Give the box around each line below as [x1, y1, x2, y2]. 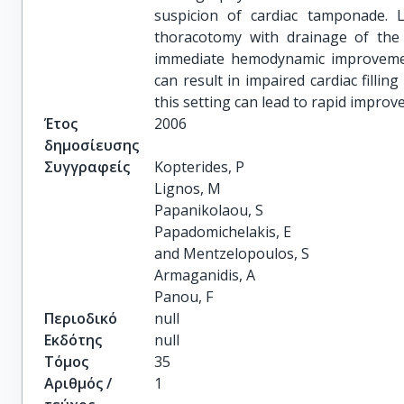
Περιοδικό [44, 308, 117, 328]
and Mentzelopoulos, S [154, 243, 310, 263]
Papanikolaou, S [154, 200, 264, 220]
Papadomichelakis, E [154, 222, 292, 242]
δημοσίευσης [44, 135, 139, 155]
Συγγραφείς [44, 157, 130, 177]
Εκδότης [44, 330, 102, 350]
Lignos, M [154, 179, 222, 198]
